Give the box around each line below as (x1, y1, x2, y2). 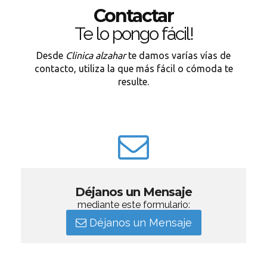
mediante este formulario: (77, 199, 190, 210)
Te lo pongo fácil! (74, 23, 193, 44)
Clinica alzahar (66, 50, 126, 61)
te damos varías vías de (126, 50, 231, 61)
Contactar (94, 5, 173, 27)
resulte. (118, 76, 149, 87)
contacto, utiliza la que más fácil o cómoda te (34, 63, 233, 74)
